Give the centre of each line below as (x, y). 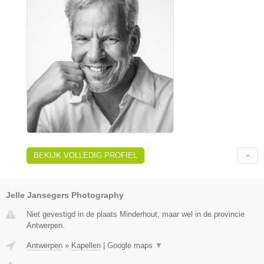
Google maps (131, 245)
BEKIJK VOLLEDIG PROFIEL (85, 155)
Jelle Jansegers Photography (65, 195)
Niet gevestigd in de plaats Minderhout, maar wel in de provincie (136, 214)
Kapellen (86, 245)
